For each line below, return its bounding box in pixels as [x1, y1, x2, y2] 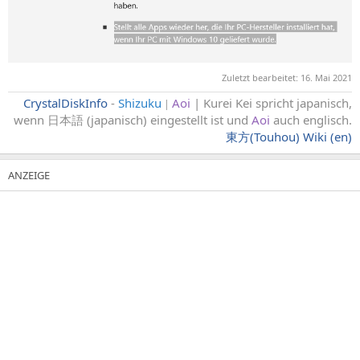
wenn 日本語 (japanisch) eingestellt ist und [14, 111, 252, 128]
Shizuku [118, 94, 162, 111]
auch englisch [270, 111, 349, 128]
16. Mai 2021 [301, 71, 352, 84]
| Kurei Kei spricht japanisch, [190, 94, 352, 111]
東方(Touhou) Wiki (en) [226, 128, 352, 145]
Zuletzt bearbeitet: [222, 71, 301, 84]
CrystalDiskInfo [23, 94, 108, 111]
